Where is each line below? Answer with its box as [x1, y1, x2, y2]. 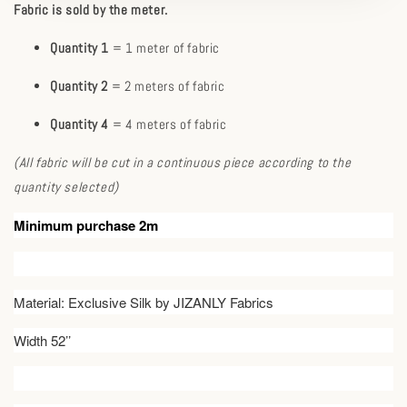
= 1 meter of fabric [109, 39, 220, 57]
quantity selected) [14, 178, 119, 196]
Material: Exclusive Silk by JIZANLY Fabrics [14, 293, 273, 313]
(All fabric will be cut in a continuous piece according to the [14, 154, 352, 172]
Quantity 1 [50, 39, 109, 57]
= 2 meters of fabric [108, 77, 225, 95]
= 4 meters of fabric [109, 115, 227, 134]
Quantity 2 [50, 77, 108, 95]
